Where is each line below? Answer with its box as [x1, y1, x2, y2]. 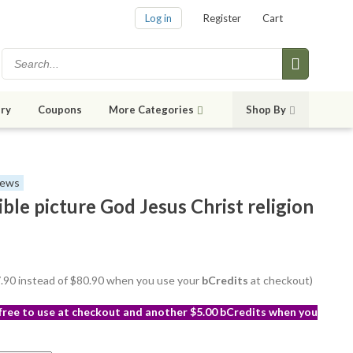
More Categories [109, 103, 194, 117]
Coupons [38, 103, 82, 117]
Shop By [246, 103, 286, 117]
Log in [145, 12, 172, 25]
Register [203, 12, 241, 25]
